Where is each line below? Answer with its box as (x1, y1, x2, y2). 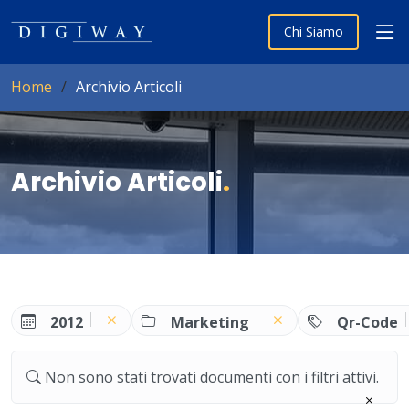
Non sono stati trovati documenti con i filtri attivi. (45, 366, 379, 387)
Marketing (171, 311, 250, 332)
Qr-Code (336, 311, 398, 332)
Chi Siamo (284, 23, 343, 40)
